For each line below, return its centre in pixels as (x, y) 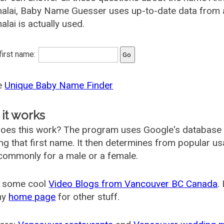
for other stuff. (88, 197)
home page (32, 197)
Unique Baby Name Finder (59, 85)
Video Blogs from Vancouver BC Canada (133, 184)
